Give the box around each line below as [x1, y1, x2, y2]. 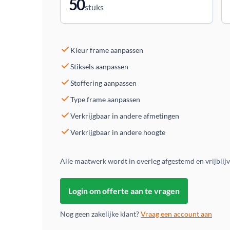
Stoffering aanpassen [70, 79, 137, 87]
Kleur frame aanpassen [70, 46, 143, 54]
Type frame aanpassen [70, 95, 140, 104]
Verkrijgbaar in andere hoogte [70, 128, 165, 137]
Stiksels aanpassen [70, 62, 128, 71]
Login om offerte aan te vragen [68, 186, 180, 196]
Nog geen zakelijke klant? [60, 209, 141, 218]
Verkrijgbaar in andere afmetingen [70, 111, 179, 120]
